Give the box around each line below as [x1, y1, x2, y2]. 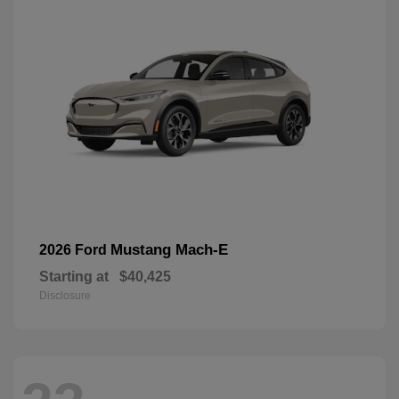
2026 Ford [39, 241, 110, 257]
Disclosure [39, 289, 91, 302]
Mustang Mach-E [110, 240, 228, 258]
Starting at [39, 268, 109, 284]
